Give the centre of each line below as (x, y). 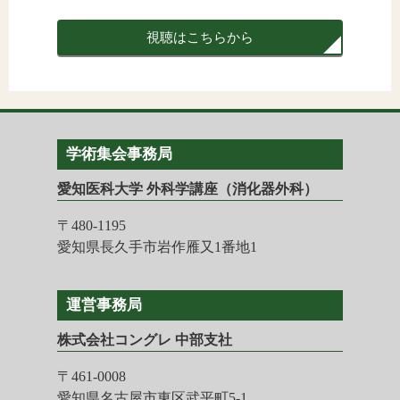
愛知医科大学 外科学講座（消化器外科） (187, 188)
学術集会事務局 (119, 154)
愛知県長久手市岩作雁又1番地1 (157, 246)
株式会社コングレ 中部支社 (145, 339)
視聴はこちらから (200, 37)
